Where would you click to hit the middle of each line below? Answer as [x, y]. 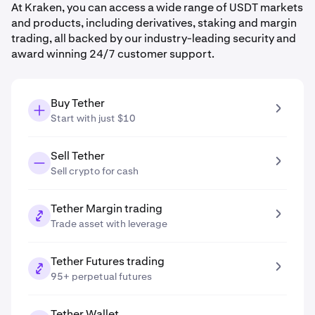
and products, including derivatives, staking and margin [154, 23]
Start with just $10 [93, 118]
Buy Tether [78, 103]
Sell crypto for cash [95, 171]
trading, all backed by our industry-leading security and [154, 38]
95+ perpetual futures [101, 276]
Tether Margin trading [107, 208]
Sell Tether [78, 156]
